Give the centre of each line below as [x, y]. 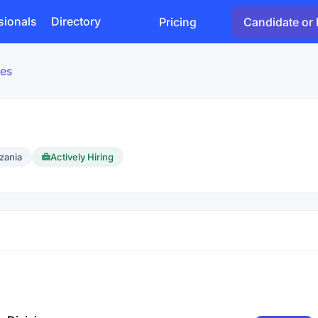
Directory [76, 21]
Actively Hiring [82, 157]
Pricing [178, 22]
